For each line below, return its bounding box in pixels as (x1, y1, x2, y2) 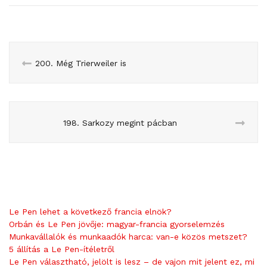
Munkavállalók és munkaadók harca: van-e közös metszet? (9, 232, 247, 241)
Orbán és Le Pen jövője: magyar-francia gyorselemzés (9, 219, 225, 229)
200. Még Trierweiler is (35, 58, 126, 68)
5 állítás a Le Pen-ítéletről (9, 244, 114, 254)
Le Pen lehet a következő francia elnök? (9, 207, 172, 216)
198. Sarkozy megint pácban (63, 118, 177, 128)
